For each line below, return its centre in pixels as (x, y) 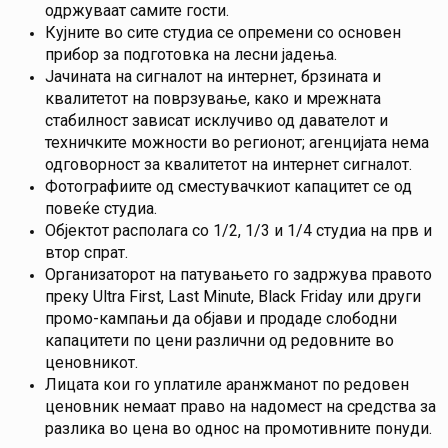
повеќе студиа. (101, 209)
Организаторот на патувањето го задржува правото (238, 275)
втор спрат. (86, 253)
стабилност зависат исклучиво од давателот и (216, 121)
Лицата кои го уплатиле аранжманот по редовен (227, 385)
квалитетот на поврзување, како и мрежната (213, 99)
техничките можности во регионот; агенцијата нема (237, 143)
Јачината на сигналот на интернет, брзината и (213, 77)
